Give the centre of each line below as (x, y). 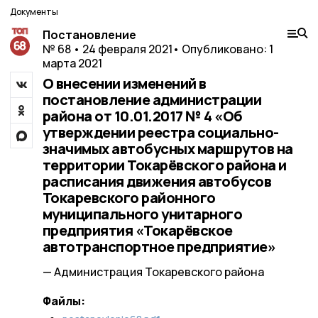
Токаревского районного (129, 198)
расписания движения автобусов (157, 181)
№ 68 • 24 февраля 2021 (107, 49)
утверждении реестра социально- (160, 132)
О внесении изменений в (124, 83)
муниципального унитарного (142, 214)
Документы (34, 12)
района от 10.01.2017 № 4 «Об (142, 116)
